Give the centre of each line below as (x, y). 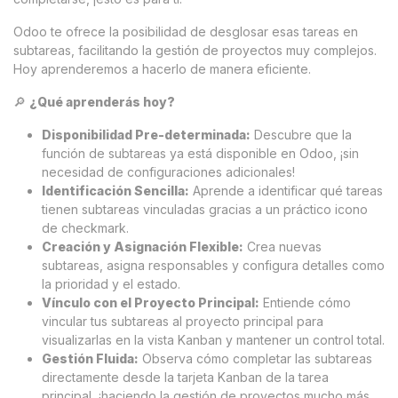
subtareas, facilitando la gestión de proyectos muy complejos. (195, 51)
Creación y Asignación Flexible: (143, 247)
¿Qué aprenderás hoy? (102, 102)
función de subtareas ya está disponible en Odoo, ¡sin (200, 154)
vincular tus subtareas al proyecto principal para (183, 322)
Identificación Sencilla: (115, 191)
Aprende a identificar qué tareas (286, 191)
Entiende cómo (305, 303)
